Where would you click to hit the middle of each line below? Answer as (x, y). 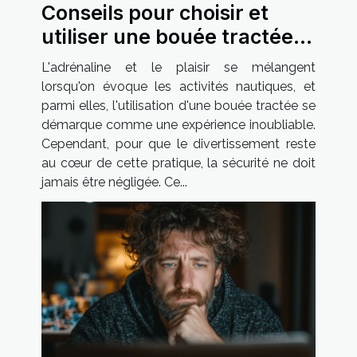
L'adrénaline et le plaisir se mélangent (178, 67)
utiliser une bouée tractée (167, 36)
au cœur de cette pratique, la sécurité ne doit (178, 163)
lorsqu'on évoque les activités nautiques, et (178, 86)
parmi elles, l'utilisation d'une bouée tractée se (178, 105)
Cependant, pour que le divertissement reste (178, 143)
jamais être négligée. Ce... (114, 182)
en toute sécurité (125, 60)
